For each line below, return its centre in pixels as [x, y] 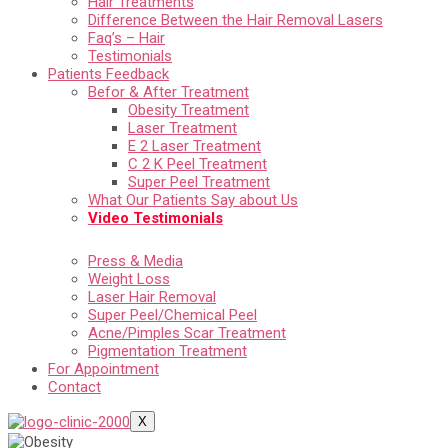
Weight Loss [129, 278]
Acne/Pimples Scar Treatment [187, 332]
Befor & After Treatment [168, 91]
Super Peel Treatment [199, 181]
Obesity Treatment [188, 109]
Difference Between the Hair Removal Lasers [235, 19]
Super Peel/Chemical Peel [172, 314]
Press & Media [135, 260]
